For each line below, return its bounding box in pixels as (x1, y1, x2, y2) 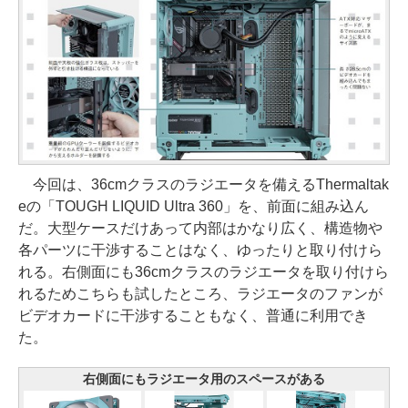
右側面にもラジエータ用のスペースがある (83, 372, 325, 387)
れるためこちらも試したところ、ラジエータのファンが (18, 286, 382, 302)
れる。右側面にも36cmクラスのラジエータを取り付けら (18, 264, 389, 280)
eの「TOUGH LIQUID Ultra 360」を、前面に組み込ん (18, 199, 369, 215)
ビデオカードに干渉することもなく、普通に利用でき (18, 308, 368, 324)
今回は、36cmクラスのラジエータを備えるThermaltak (18, 177, 389, 193)
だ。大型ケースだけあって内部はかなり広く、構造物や (18, 220, 382, 237)
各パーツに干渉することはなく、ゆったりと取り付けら (18, 242, 382, 259)
